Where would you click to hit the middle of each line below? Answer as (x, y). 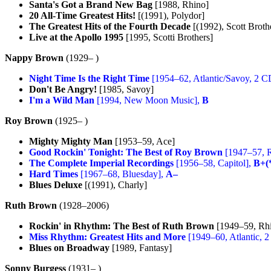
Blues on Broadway (69, 247)
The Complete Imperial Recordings (101, 163)
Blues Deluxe (56, 184)
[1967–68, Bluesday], (122, 174)
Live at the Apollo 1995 (76, 37)
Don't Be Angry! (63, 89)
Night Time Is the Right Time (89, 78)
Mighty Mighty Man (71, 141)
